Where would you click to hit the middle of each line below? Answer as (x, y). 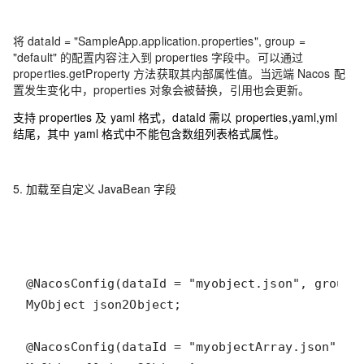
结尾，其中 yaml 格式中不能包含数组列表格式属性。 (149, 133)
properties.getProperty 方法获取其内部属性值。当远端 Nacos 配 (179, 73)
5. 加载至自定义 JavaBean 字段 (95, 188)
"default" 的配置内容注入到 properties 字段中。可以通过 (158, 57)
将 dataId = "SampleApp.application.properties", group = (159, 41)
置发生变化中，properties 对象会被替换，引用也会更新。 (162, 89)
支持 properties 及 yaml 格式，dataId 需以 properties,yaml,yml (175, 117)
